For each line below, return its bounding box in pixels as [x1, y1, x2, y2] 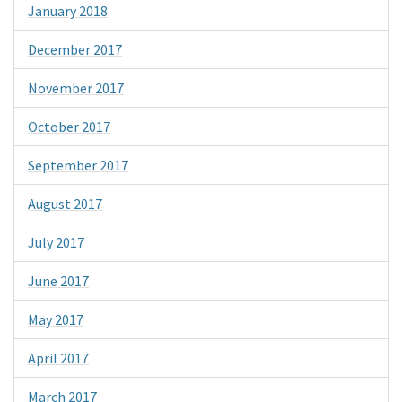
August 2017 [28, 195, 102, 214]
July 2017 [28, 233, 84, 252]
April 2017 [28, 349, 89, 368]
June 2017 [28, 272, 89, 291]
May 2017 [28, 310, 83, 329]
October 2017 [28, 118, 110, 136]
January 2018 [28, 2, 108, 21]
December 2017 [28, 40, 122, 59]
